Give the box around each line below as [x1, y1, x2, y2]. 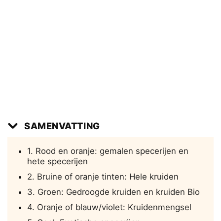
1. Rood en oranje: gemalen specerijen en [27, 146, 188, 156]
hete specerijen [27, 156, 88, 167]
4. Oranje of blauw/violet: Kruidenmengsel [27, 202, 191, 213]
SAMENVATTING [24, 120, 100, 132]
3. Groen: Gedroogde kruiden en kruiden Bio [27, 187, 200, 197]
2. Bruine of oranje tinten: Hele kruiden [27, 172, 179, 182]
